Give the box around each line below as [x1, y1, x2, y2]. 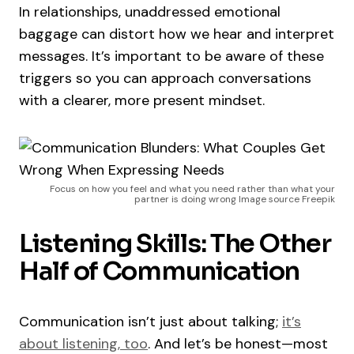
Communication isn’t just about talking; [19, 312, 282, 332]
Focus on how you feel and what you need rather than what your [50, 183, 335, 196]
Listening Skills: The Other [19, 228, 331, 260]
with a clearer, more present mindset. [19, 91, 265, 111]
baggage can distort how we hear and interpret [19, 24, 334, 44]
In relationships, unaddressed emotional [19, 2, 281, 22]
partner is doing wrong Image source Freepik [134, 193, 335, 206]
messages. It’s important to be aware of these [19, 47, 324, 66]
